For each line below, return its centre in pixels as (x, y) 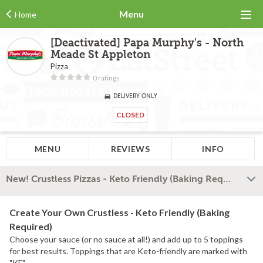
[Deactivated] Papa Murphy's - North (147, 43)
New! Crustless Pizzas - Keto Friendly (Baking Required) (227, 179)
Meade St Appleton (101, 55)
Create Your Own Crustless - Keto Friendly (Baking (119, 212)
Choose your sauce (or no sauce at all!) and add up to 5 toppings (126, 239)
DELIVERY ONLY (135, 96)
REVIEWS (130, 149)
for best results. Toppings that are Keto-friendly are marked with (128, 251)
